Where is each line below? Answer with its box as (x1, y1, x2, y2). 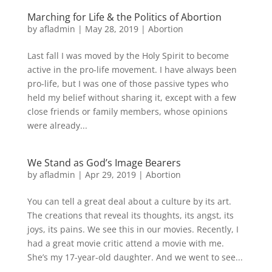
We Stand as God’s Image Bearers (27, 156, 181, 169)
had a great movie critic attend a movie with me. (27, 237, 224, 249)
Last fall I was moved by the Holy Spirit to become (27, 50, 229, 61)
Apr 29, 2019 (84, 169, 136, 180)
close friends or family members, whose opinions (27, 106, 228, 117)
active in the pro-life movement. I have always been (27, 64, 237, 75)
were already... (27, 120, 87, 131)
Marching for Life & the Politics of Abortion (27, 10, 222, 24)
